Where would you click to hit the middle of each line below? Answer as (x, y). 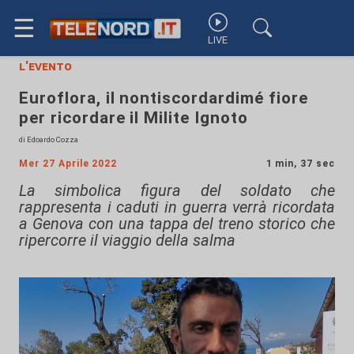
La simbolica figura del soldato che (177, 190)
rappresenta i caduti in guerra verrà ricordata (177, 207)
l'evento (45, 66)
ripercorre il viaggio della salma (127, 240)
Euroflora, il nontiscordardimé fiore (164, 98)
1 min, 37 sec (300, 164)
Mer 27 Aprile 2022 (68, 164)
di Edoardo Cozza (49, 139)
